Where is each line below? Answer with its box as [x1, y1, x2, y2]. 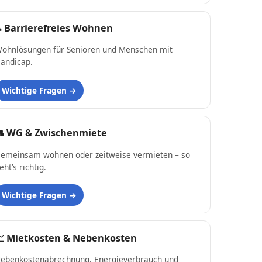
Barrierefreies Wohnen [4, 21, 113, 35]
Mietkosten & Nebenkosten [6, 231, 137, 244]
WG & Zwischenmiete [6, 126, 107, 140]
